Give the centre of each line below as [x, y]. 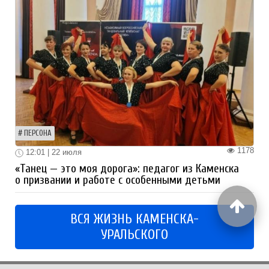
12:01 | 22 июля [53, 153]
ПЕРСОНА [38, 134]
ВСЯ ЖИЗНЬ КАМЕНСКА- [134, 219]
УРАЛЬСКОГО [134, 234]
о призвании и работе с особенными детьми [118, 180]
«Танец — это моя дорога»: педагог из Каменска [127, 168]
